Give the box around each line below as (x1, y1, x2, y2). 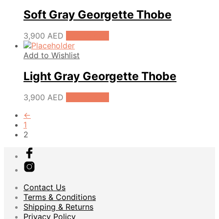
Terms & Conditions (23, 192, 96, 202)
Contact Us (23, 182, 66, 193)
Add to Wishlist (23, 50, 80, 60)
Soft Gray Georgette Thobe (23, 7, 172, 22)
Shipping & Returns (23, 202, 93, 212)
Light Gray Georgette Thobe (23, 69, 176, 84)
